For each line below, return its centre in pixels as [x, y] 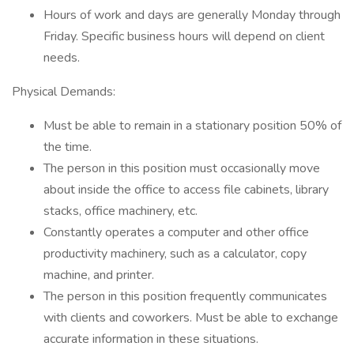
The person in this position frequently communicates [185, 296]
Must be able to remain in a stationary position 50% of [192, 126]
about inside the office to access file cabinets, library [186, 190]
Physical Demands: [65, 92]
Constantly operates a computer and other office [176, 232]
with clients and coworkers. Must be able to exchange [191, 318]
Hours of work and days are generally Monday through [192, 15]
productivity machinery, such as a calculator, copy [175, 254]
